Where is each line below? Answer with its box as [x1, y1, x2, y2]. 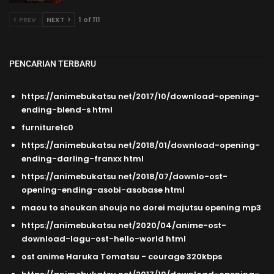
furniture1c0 [21, 122, 73, 134]
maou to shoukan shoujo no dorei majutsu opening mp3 [21, 202, 261, 214]
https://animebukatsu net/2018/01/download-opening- [21, 139, 260, 152]
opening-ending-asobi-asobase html [21, 184, 185, 196]
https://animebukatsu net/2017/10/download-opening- [21, 91, 259, 103]
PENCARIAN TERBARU [9, 58, 96, 68]
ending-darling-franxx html [21, 153, 144, 165]
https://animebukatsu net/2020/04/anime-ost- [21, 220, 226, 232]
